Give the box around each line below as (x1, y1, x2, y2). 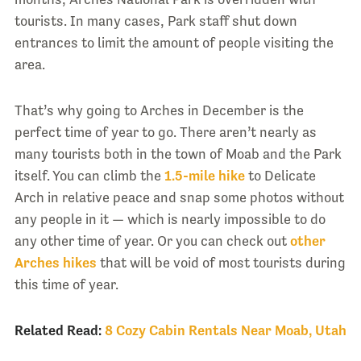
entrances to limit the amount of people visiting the (14, 35, 334, 52)
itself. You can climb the (14, 168, 164, 185)
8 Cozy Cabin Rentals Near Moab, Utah (104, 322, 346, 339)
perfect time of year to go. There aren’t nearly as (14, 124, 317, 141)
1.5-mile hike (164, 168, 245, 185)
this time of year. (14, 276, 118, 293)
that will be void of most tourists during (96, 255, 346, 272)
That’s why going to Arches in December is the (14, 102, 304, 119)
